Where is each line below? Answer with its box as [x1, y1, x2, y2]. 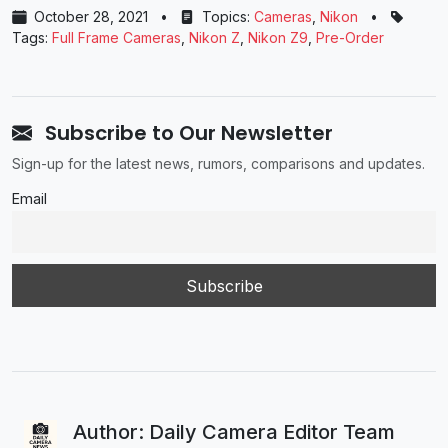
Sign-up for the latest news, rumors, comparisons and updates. [12, 155, 425, 173]
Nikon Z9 [248, 29, 308, 47]
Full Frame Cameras [52, 29, 181, 47]
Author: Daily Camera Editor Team [72, 419, 395, 444]
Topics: [198, 8, 254, 26]
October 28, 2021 [34, 8, 148, 26]
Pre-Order [316, 29, 384, 47]
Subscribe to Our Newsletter [40, 119, 333, 148]
